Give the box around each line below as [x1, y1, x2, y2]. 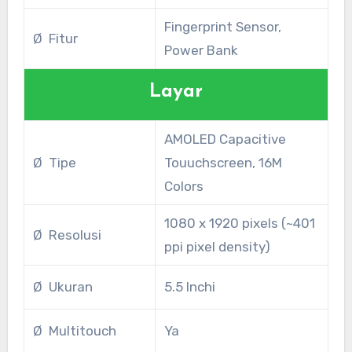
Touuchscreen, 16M [163, 155, 282, 171]
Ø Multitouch [32, 323, 116, 339]
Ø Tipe [32, 155, 76, 171]
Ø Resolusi [32, 227, 101, 244]
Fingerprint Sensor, [163, 19, 281, 35]
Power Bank [163, 42, 238, 59]
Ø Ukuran [32, 279, 93, 295]
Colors [163, 178, 203, 195]
